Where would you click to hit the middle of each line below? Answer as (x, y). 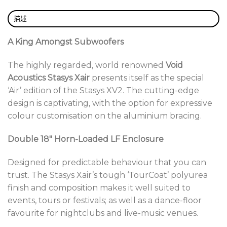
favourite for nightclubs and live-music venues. (103, 213)
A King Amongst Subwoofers (66, 42)
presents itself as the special (147, 78)
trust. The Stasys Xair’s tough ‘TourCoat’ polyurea (108, 175)
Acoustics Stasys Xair (49, 78)
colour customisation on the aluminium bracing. (105, 116)
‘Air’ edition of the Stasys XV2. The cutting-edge (103, 90)
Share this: (28, 26)
